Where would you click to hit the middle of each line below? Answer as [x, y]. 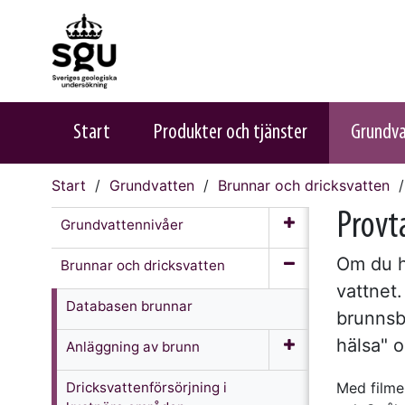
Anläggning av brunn [133, 346]
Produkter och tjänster [231, 132]
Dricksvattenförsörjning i [146, 387]
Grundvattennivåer [122, 224]
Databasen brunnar [129, 306]
